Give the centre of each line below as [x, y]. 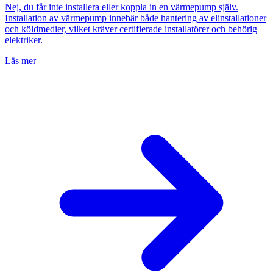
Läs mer [20, 60]
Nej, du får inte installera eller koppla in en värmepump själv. [122, 7]
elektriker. [24, 40]
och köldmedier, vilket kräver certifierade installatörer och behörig [131, 29]
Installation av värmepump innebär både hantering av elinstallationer [136, 18]
